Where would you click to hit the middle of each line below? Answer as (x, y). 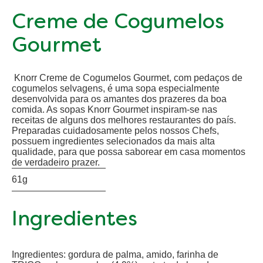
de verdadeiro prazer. (57, 162)
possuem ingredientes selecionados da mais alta (113, 141)
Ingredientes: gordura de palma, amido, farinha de (115, 254)
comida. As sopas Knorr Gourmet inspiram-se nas (114, 109)
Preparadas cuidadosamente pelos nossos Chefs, (115, 130)
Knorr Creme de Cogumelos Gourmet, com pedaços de (127, 77)
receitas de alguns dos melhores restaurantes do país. (124, 120)
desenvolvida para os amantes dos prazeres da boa (119, 99)
